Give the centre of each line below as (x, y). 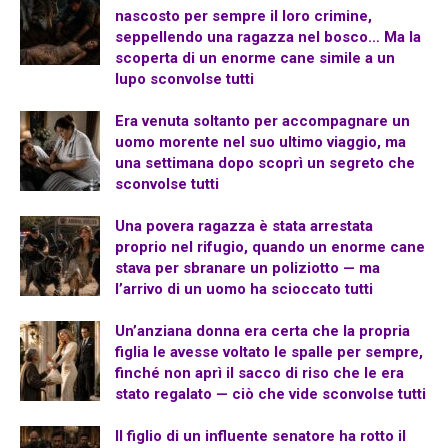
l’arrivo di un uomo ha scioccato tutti (244, 289)
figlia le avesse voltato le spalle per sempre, (269, 352)
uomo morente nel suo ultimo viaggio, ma (260, 142)
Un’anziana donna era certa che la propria (262, 331)
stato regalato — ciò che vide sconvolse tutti (270, 394)
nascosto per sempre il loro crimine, (243, 16)
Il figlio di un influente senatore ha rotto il (260, 436)
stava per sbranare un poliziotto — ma (247, 268)
